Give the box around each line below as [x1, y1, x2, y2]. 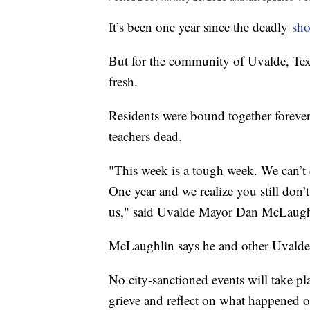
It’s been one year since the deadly [109, 18, 292, 36]
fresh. [109, 73, 138, 91]
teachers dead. [109, 127, 182, 145]
